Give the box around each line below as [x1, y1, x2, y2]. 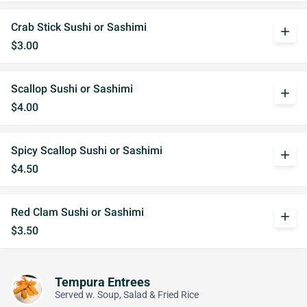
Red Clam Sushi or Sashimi [11, 206, 144, 219]
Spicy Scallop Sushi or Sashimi [11, 144, 162, 157]
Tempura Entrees [55, 275, 150, 289]
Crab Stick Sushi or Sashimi [11, 21, 147, 34]
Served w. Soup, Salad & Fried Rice [55, 288, 199, 301]
